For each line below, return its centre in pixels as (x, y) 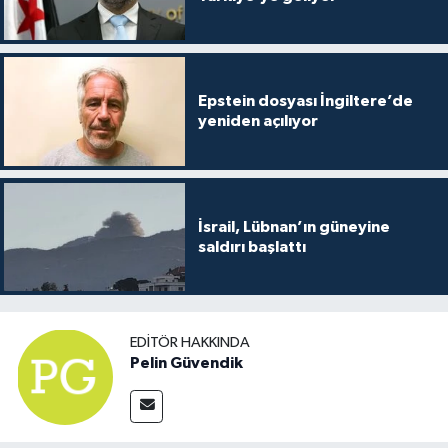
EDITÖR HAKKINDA (190, 342)
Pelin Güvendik (186, 362)
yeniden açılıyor (257, 121)
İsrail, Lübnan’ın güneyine (293, 226)
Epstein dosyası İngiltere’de (305, 101)
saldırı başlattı (251, 246)
